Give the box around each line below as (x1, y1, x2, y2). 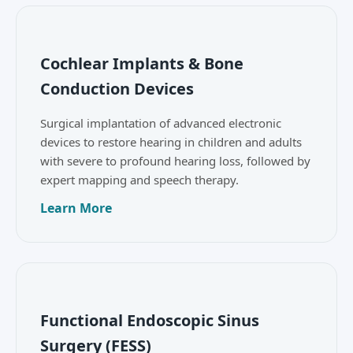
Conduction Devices (40, 78, 194, 100)
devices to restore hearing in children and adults (40, 134, 302, 150)
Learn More (40, 199, 112, 217)
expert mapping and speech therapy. (40, 172, 239, 188)
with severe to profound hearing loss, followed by (40, 153, 310, 169)
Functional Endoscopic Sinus (40, 309, 259, 331)
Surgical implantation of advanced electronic (40, 115, 281, 132)
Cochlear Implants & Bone (40, 53, 243, 75)
